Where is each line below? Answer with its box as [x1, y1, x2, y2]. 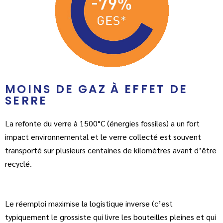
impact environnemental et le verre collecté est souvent [5, 131, 201, 142]
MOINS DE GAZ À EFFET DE [5, 81, 188, 97]
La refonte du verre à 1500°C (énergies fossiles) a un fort [5, 117, 200, 128]
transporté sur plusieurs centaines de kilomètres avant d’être [5, 144, 217, 155]
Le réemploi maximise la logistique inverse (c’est [5, 198, 173, 209]
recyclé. [5, 158, 34, 169]
